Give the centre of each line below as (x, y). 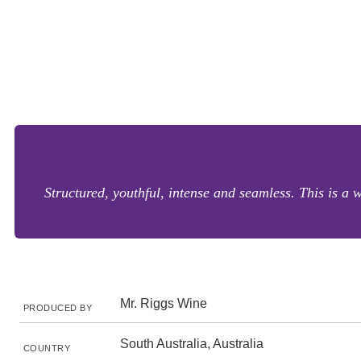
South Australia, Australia (192, 344)
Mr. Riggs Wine (164, 303)
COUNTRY (47, 348)
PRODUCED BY (58, 308)
